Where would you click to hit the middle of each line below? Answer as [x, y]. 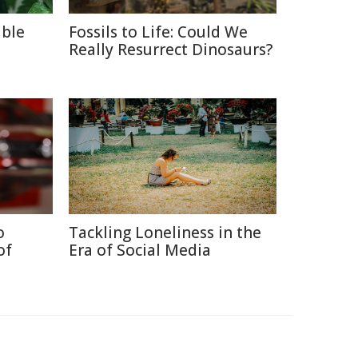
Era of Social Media [140, 250]
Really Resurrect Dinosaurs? [171, 50]
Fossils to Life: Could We [158, 32]
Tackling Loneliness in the [165, 233]
